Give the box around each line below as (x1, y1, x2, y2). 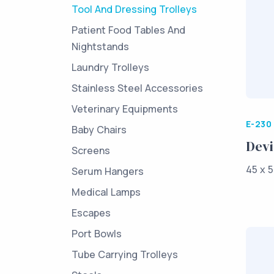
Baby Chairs (72, 123, 127, 136)
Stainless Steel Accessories (72, 81, 203, 95)
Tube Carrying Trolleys (72, 248, 178, 261)
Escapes (72, 206, 111, 220)
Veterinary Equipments (72, 102, 178, 116)
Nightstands (72, 40, 129, 53)
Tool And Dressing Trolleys (72, 2, 197, 16)
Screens (72, 144, 110, 157)
